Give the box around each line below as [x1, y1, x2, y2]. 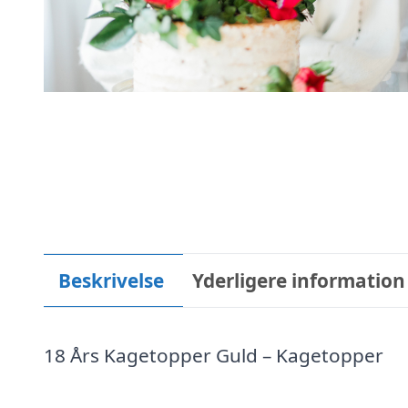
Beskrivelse [57, 267, 164, 293]
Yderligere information [192, 267, 406, 293]
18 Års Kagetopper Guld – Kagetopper [44, 342, 383, 368]
